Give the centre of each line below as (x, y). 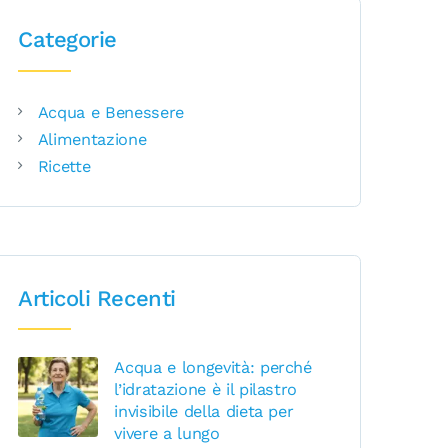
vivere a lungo (167, 433)
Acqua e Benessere (110, 112)
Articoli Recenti (97, 297)
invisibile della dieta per (204, 411)
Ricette (64, 166)
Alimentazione (92, 139)
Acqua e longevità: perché (213, 367)
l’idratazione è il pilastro (206, 389)
